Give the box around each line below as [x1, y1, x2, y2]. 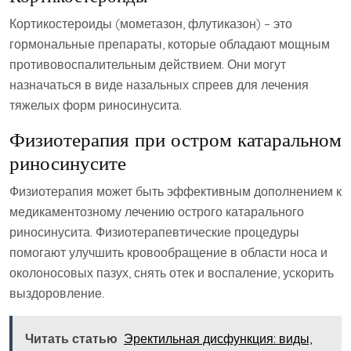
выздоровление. [9, 285, 104, 302]
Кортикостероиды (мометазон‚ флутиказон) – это [9, 16, 292, 32]
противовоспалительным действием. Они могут [9, 56, 286, 73]
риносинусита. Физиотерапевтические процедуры [9, 224, 299, 241]
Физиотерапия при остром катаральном [9, 127, 342, 152]
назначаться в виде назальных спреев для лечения [9, 77, 309, 93]
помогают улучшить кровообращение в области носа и [9, 244, 327, 261]
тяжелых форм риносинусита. [9, 97, 182, 114]
